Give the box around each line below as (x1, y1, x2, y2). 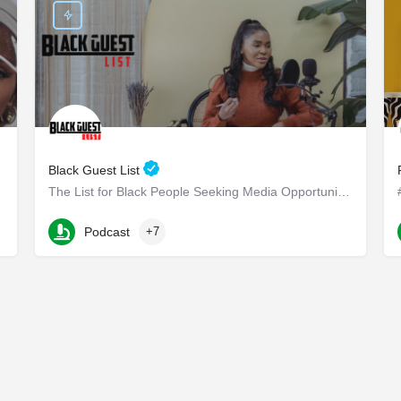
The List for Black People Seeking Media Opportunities (337, 184, 350, 200)
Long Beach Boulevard (48, 212, 166, 226)
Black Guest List (48, 163, 143, 178)
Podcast (84, 224, 130, 239)
